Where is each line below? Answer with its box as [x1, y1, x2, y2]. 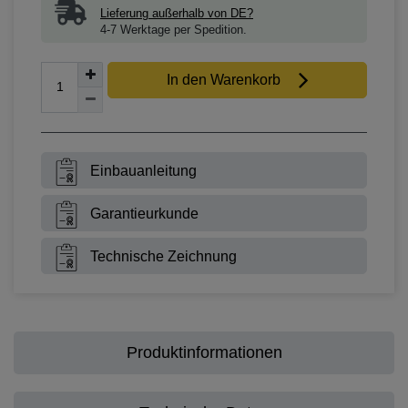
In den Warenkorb [166, 71, 280, 87]
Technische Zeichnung [87, 248, 237, 264]
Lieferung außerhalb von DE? [100, 6, 253, 20]
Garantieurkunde [87, 205, 199, 221]
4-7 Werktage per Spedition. [100, 23, 247, 36]
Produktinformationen [126, 342, 282, 362]
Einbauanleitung [87, 162, 197, 178]
